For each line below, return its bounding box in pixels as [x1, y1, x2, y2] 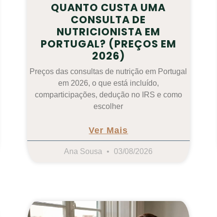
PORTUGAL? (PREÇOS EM [40, 37, 176, 51]
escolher [93, 102, 124, 111]
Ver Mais [89, 125, 128, 136]
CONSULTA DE [71, 13, 146, 27]
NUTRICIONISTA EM [56, 25, 160, 39]
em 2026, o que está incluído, [58, 79, 159, 88]
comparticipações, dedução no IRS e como [34, 91, 182, 99]
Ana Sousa [64, 147, 105, 156]
